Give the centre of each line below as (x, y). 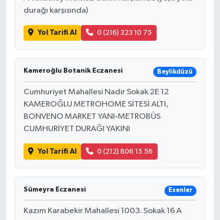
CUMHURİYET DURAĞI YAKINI (77, 129)
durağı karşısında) (55, 10)
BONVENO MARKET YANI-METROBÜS (92, 117)
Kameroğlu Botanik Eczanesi (73, 71)
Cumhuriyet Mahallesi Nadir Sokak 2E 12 (96, 92)
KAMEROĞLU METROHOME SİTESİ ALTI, (96, 105)
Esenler (180, 191)
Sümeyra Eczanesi (55, 189)
